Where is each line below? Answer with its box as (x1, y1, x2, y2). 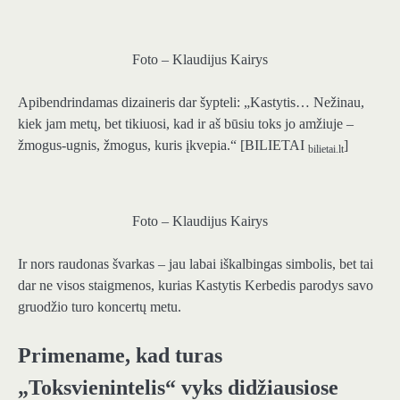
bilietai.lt (308, 142, 344, 155)
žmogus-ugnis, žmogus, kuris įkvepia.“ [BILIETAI (18, 137, 308, 153)
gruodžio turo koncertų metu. (18, 298, 181, 314)
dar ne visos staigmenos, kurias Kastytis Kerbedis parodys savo (18, 277, 373, 293)
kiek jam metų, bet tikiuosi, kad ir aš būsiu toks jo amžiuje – (18, 115, 354, 131)
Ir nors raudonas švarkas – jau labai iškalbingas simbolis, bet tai (18, 255, 373, 271)
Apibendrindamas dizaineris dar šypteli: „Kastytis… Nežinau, (18, 94, 364, 110)
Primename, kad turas (18, 343, 222, 367)
